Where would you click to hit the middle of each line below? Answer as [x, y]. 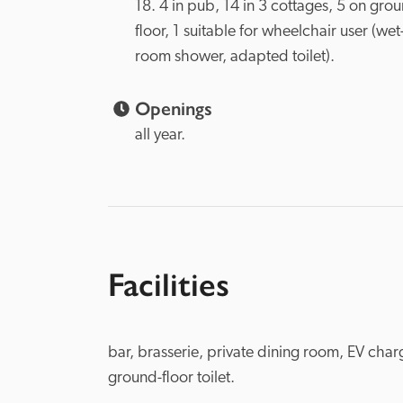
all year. [160, 135]
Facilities [169, 285]
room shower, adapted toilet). [235, 57]
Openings [174, 109]
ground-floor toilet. [171, 378]
